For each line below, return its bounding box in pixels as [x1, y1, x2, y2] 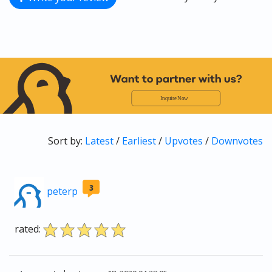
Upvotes [165, 134, 203, 148]
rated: [15, 222, 41, 236]
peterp [47, 185, 78, 199]
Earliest [122, 134, 156, 148]
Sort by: [48, 134, 85, 148]
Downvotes [211, 134, 263, 148]
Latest [85, 134, 114, 148]
